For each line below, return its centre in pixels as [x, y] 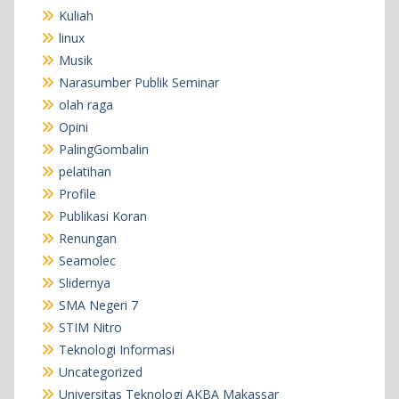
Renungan [87, 239]
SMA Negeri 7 [98, 305]
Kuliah [76, 16]
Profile [77, 194]
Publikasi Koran [102, 216]
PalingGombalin [103, 150]
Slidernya [84, 283]
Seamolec [87, 261]
